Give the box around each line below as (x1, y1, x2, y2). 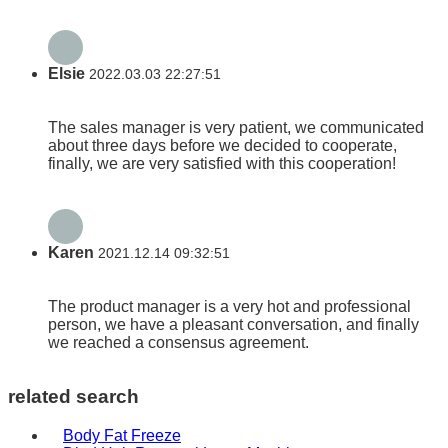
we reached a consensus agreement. (48, 334, 309, 352)
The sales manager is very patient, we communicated (48, 118, 424, 136)
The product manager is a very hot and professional (48, 298, 411, 316)
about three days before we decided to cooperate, (48, 136, 397, 154)
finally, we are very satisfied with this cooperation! (48, 154, 396, 172)
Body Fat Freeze (63, 426, 181, 444)
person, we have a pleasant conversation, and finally (48, 316, 419, 334)
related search (8, 386, 139, 408)
